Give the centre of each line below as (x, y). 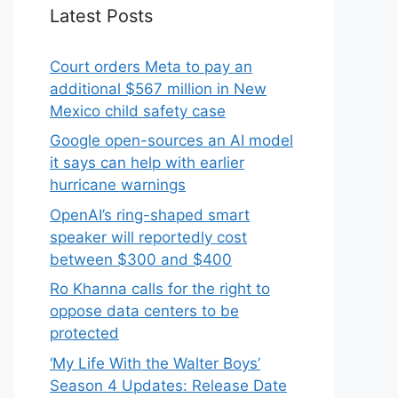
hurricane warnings (118, 185)
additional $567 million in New (158, 88)
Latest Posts (101, 16)
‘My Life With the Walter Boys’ (155, 363)
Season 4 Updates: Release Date (168, 385)
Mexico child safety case (138, 111)
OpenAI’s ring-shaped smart (150, 215)
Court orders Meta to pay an (151, 66)
